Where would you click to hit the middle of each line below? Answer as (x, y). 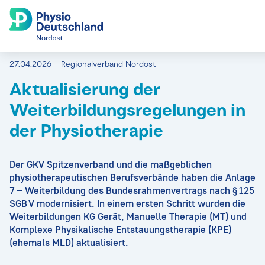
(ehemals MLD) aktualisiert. (69, 243)
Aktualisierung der (85, 91)
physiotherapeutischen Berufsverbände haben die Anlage (132, 177)
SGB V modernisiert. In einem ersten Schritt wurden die (127, 203)
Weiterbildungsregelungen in (127, 112)
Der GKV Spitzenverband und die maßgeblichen (111, 164)
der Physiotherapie (86, 132)
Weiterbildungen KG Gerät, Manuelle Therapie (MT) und (128, 216)
